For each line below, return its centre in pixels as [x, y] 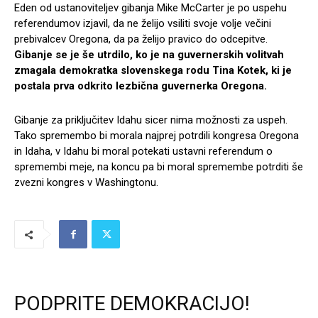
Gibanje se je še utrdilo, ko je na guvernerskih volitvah [149, 55]
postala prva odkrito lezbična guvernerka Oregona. [141, 86]
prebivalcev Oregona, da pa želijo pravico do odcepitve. [141, 39]
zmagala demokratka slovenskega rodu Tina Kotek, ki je [153, 71]
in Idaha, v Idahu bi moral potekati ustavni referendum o [143, 152]
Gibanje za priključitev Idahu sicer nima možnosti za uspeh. [151, 120]
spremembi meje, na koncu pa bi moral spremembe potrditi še [159, 167]
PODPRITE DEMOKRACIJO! [132, 304]
